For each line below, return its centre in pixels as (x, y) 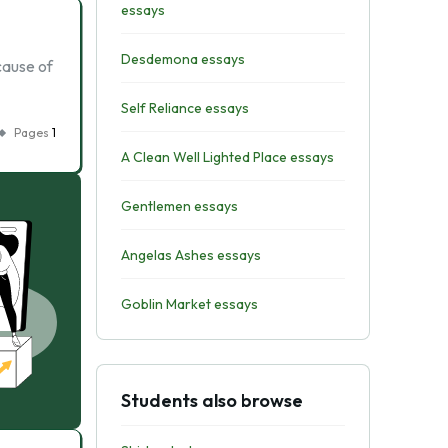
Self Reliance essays (184, 108)
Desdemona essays (182, 59)
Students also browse (211, 400)
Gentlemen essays (179, 206)
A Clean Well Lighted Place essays (227, 157)
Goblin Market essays (189, 304)
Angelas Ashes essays (190, 255)
